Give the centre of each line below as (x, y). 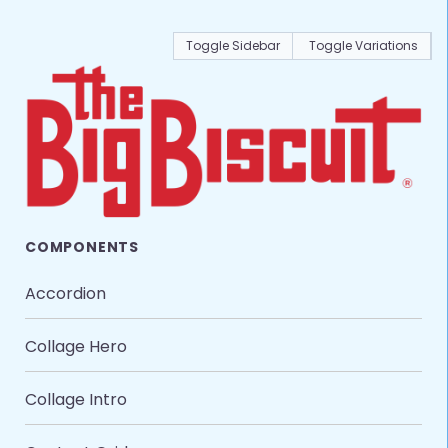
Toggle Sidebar (233, 45)
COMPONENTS (82, 247)
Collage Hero (76, 347)
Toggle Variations (363, 45)
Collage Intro (76, 400)
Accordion (65, 294)
